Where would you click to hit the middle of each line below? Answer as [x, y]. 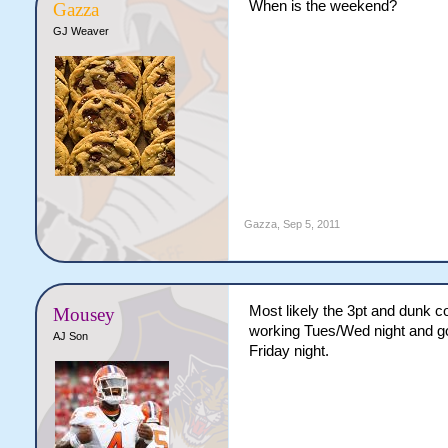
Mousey [83, 314]
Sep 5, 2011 [311, 223]
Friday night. [288, 350]
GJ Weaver [80, 30]
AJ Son [70, 335]
